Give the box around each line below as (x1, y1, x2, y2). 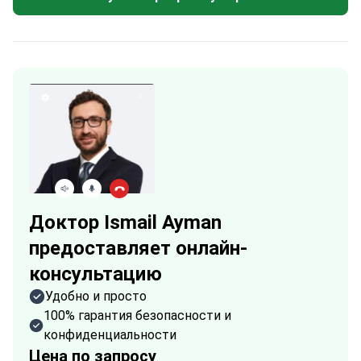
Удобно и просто (45, 288, 147, 304)
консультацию (29, 263, 162, 285)
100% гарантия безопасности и (43, 308, 231, 323)
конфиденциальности (43, 327, 176, 342)
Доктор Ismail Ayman (29, 211, 222, 234)
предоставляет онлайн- (29, 237, 247, 259)
